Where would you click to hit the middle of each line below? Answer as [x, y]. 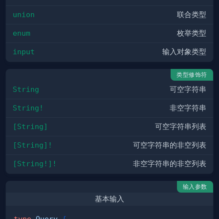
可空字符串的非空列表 [170, 145]
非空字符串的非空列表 [170, 164]
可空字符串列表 [181, 127]
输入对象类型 [184, 52]
